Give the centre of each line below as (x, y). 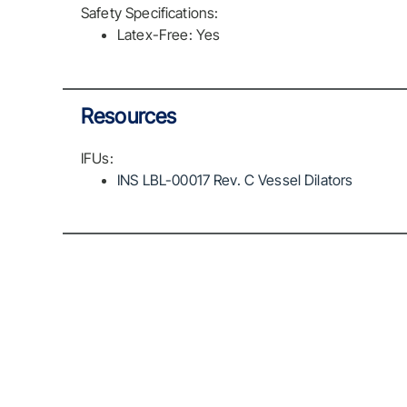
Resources (129, 116)
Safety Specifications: (150, 13)
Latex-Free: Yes (169, 35)
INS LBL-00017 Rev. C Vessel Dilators (235, 179)
